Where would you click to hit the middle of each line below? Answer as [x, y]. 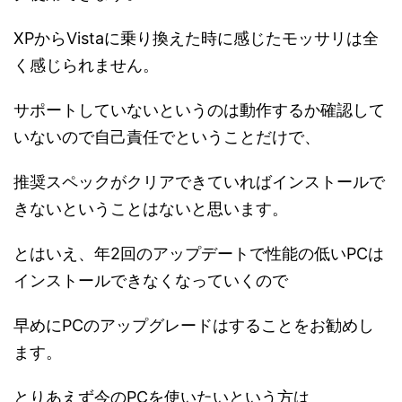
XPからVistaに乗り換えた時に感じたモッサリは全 [196, 38]
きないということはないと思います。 [151, 209]
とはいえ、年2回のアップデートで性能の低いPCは [199, 253]
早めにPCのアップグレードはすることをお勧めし [194, 325]
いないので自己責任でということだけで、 [167, 137]
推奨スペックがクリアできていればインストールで [199, 182]
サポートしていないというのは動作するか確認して [199, 110]
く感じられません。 [86, 65]
